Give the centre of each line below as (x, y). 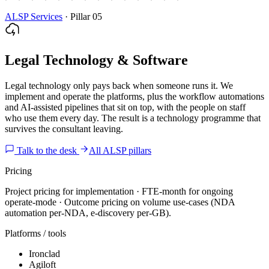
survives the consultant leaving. (64, 128)
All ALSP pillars (120, 150)
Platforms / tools (35, 233)
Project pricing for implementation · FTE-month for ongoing (119, 191)
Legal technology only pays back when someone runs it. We (119, 85)
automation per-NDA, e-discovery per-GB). (88, 213)
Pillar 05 (86, 17)
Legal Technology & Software (96, 60)
